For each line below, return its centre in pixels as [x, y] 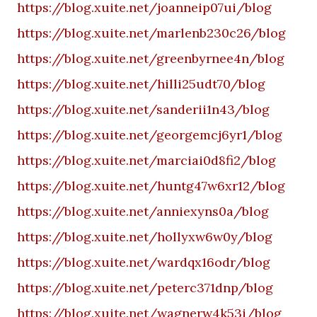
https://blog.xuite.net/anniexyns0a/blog [143, 211]
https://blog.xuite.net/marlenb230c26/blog [151, 33]
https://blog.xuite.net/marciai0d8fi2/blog [146, 160]
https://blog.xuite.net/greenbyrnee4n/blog [151, 58]
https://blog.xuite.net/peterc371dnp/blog [145, 288]
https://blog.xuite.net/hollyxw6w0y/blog [145, 237]
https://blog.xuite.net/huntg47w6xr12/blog [151, 186]
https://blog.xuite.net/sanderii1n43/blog [143, 109]
